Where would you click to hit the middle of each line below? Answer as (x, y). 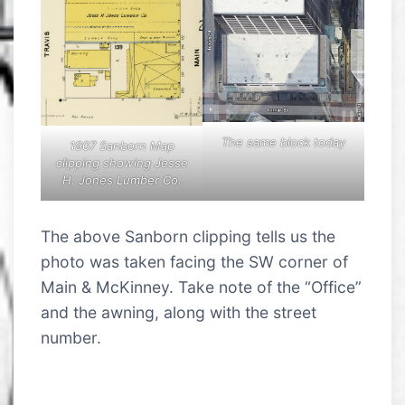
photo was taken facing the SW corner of (194, 262)
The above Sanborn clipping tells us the (188, 236)
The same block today (283, 141)
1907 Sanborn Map (122, 145)
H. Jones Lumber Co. (122, 179)
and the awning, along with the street (179, 312)
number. (71, 338)
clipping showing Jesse (122, 162)
